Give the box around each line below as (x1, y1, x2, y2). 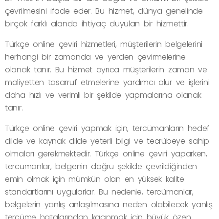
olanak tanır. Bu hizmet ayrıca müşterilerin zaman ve (5, 64, 207, 75)
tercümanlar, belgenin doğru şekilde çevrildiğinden (5, 160, 197, 172)
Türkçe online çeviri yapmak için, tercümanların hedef (5, 122, 210, 134)
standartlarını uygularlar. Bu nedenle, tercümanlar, (5, 186, 194, 197)
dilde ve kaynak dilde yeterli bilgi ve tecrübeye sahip (5, 135, 209, 147)
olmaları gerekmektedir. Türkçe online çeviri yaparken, (5, 148, 207, 159)
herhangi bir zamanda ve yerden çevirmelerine (5, 51, 186, 63)
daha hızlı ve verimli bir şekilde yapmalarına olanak (5, 89, 201, 101)
